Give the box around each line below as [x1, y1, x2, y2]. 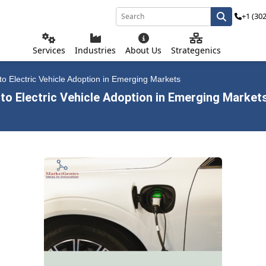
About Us [125, 45, 161, 56]
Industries [75, 45, 116, 56]
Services [33, 45, 65, 56]
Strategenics [171, 45, 221, 56]
